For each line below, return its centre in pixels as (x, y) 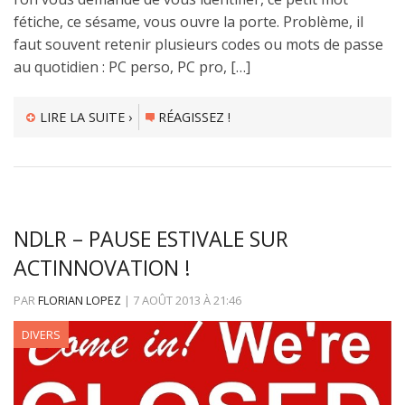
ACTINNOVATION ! (102, 267)
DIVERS (41, 335)
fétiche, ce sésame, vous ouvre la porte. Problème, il (188, 21)
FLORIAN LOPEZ (80, 301)
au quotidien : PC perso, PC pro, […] (132, 66)
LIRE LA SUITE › (85, 117)
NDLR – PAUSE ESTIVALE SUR (151, 238)
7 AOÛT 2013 (167, 301)
